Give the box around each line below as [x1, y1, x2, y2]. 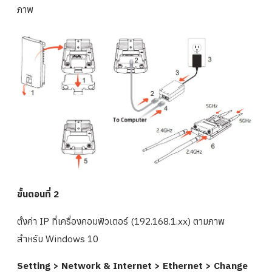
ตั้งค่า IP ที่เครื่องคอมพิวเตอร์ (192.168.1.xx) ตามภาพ [17, 214, 225, 227]
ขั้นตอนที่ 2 [17, 188, 59, 200]
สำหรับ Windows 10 [17, 232, 98, 245]
